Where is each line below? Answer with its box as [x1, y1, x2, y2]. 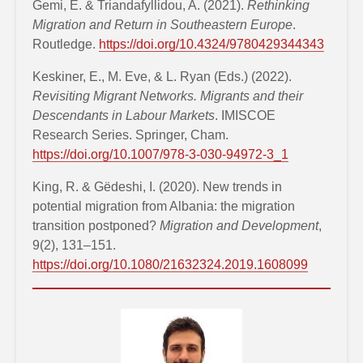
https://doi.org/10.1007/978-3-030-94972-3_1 [32, 147, 288, 161]
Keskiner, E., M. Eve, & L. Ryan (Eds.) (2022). [32, 69, 292, 83]
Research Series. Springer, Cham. [32, 127, 228, 142]
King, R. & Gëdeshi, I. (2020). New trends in [32, 179, 282, 194]
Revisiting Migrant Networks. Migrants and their [32, 88, 303, 103]
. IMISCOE [215, 108, 275, 122]
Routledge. [32, 36, 99, 51]
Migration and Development [160, 218, 318, 233]
